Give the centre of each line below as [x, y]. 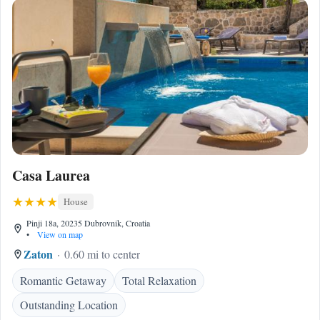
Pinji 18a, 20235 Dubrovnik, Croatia [88, 223]
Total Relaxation [159, 280]
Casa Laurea [51, 175]
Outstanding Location [69, 305]
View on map [59, 234]
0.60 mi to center [102, 254]
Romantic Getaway [63, 280]
